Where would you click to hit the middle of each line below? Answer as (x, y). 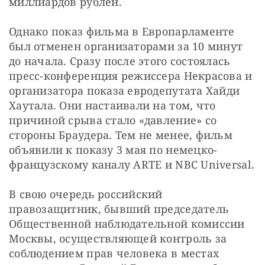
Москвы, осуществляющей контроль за (118, 239)
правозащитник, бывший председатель (119, 209)
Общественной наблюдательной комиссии (127, 224)
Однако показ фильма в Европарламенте (122, 32)
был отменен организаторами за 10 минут (126, 46)
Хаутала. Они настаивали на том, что (112, 106)
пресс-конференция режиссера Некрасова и (131, 76)
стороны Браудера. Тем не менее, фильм (121, 135)
